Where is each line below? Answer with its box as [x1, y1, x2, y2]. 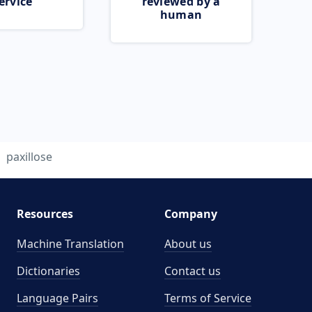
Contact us [164, 263, 221, 279]
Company [164, 206, 217, 221]
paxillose [6, 149, 52, 164]
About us [164, 236, 212, 251]
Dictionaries [16, 263, 80, 279]
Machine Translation [16, 236, 124, 251]
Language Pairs [16, 290, 98, 306]
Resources [16, 206, 73, 221]
